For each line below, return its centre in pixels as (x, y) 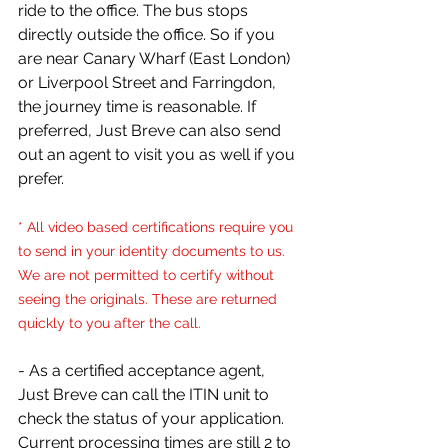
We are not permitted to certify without (148, 275)
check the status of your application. (153, 419)
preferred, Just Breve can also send (151, 131)
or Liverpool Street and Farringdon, (149, 83)
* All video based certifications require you (157, 227)
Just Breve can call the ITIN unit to (145, 395)
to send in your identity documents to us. (153, 251)
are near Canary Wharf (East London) (156, 59)
